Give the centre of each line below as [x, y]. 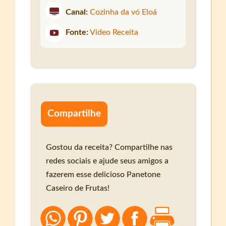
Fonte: [77, 33]
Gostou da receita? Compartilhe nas [109, 147]
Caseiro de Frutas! [78, 188]
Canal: [77, 12]
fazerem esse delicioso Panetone [103, 174]
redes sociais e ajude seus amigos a [107, 161]
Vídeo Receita [114, 33]
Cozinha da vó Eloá [124, 12]
